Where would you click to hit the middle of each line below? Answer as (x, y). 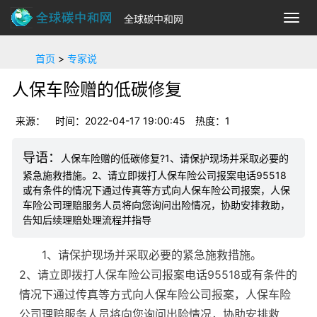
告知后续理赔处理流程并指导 (87, 220)
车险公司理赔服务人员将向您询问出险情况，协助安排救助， (156, 205)
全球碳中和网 (154, 19)
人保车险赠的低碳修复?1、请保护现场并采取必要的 (175, 158)
